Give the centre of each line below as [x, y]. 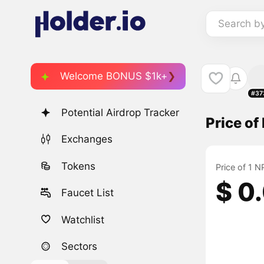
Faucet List [88, 193]
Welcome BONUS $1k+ [114, 76]
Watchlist [83, 220]
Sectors [80, 246]
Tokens [79, 166]
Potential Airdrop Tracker [121, 113]
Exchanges [87, 139]
